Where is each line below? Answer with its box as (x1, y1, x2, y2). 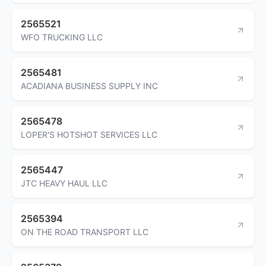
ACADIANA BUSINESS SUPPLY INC (21, 80, 158, 91)
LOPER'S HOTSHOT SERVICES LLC (21, 129, 157, 140)
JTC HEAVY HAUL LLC (21, 178, 107, 188)
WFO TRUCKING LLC (21, 31, 103, 42)
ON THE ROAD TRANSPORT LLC (21, 226, 148, 237)
